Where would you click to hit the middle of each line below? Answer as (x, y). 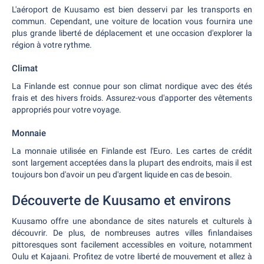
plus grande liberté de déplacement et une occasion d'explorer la (132, 33)
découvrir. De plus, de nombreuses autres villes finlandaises (132, 233)
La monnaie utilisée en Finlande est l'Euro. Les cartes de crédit (132, 151)
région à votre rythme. (52, 45)
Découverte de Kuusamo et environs (121, 201)
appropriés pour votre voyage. (67, 110)
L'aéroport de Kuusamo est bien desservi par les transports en (132, 9)
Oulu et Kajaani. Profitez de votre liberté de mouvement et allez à (132, 256)
